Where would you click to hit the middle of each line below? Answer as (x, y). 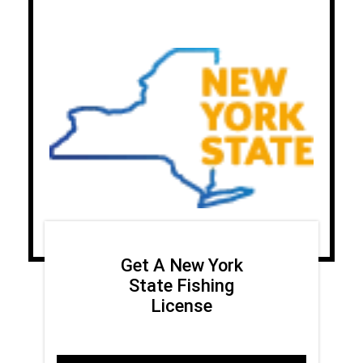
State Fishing (181, 286)
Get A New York (181, 265)
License (181, 306)
